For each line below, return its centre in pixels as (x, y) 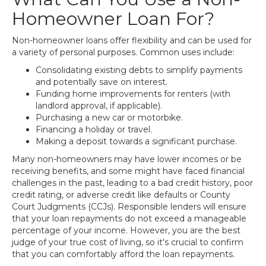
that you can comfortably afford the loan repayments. (123, 254)
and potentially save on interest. (102, 82)
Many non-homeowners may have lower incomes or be (127, 159)
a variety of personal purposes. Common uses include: (123, 52)
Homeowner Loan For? (113, 19)
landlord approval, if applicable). (99, 106)
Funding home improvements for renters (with (133, 94)
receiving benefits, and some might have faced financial (128, 171)
